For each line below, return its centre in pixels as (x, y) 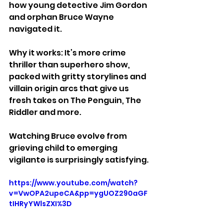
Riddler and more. (46, 112)
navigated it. (35, 29)
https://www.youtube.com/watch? (73, 183)
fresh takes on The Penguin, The (76, 100)
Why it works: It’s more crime (68, 53)
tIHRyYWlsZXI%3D (40, 203)
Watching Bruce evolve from (69, 136)
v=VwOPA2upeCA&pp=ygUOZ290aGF (78, 193)
